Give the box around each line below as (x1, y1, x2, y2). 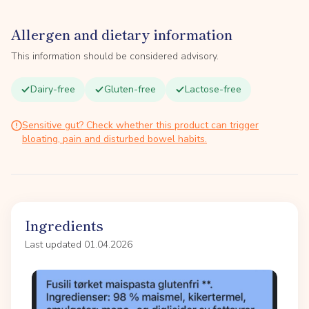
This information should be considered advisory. (11, 50, 219, 63)
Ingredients (25, 215, 103, 235)
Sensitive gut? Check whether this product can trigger (22, 119, 259, 132)
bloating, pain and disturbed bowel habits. (22, 132, 207, 146)
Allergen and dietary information (11, 24, 232, 44)
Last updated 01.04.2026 (25, 238, 132, 251)
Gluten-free (104, 83, 156, 96)
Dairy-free (30, 83, 75, 96)
